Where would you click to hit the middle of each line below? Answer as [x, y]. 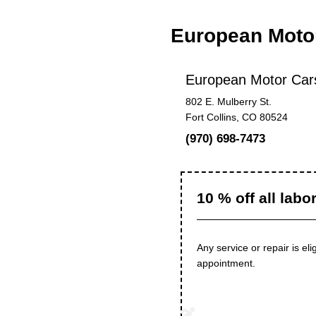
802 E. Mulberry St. [228, 102]
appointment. [226, 263]
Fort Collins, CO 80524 [236, 117]
